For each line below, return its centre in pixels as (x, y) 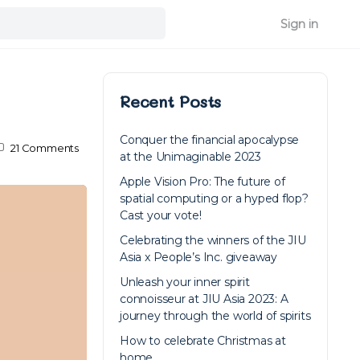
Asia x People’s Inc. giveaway (198, 257)
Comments (50, 147)
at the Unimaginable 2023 (190, 157)
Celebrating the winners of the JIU (213, 240)
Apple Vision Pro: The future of (202, 182)
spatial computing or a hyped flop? (214, 198)
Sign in (299, 24)
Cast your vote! (161, 215)
